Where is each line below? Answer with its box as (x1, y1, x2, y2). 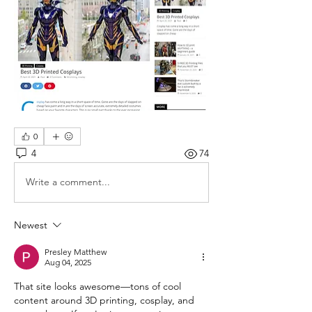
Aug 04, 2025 (45, 256, 91, 267)
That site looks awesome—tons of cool (14, 279, 181, 292)
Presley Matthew (45, 246, 107, 257)
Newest (14, 218, 47, 231)
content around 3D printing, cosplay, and (14, 293, 194, 306)
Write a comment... (26, 175, 110, 189)
